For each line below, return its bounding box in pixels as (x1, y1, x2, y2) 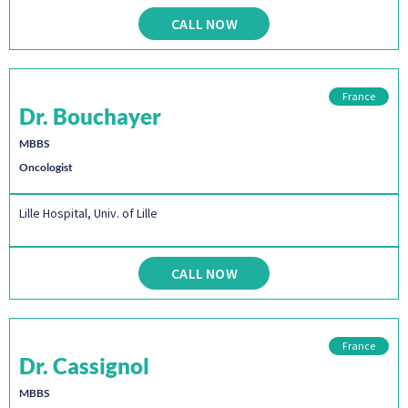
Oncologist (19, 160, 73, 175)
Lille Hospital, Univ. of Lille (19, 205, 158, 222)
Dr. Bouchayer (19, 103, 161, 130)
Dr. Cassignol (19, 352, 149, 379)
